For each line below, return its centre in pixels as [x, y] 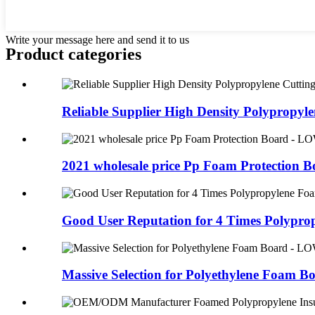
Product [37, 54]
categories [105, 54]
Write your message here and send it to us [97, 40]
